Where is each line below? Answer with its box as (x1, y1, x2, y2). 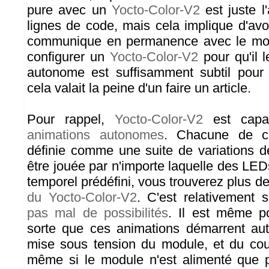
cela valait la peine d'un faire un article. (27, 80, 251, 95)
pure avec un (27, 2, 112, 17)
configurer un (27, 49, 110, 64)
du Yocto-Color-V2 (27, 190, 137, 205)
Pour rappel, (27, 112, 115, 127)
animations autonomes (27, 127, 164, 142)
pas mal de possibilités (27, 205, 168, 220)
